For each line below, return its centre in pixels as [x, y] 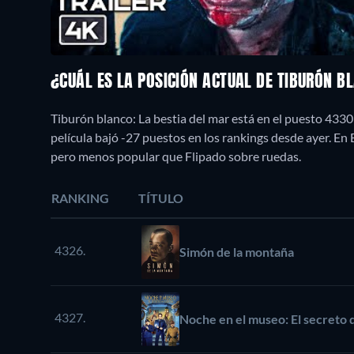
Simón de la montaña [237, 252]
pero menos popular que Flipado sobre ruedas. [176, 156]
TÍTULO [161, 198]
